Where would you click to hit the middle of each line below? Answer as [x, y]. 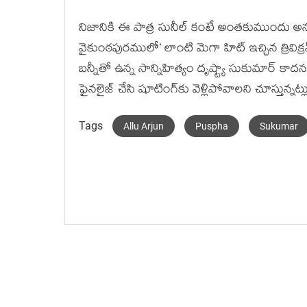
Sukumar [279, 126]
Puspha [212, 126]
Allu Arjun [144, 126]
